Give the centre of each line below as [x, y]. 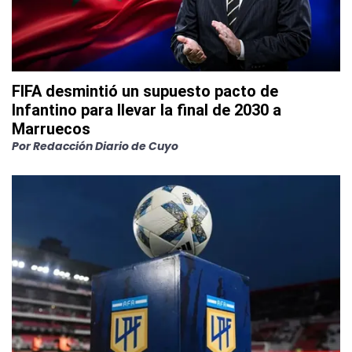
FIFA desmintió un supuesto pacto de [145, 92]
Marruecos [51, 129]
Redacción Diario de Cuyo [106, 147]
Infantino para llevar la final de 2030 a [147, 110]
